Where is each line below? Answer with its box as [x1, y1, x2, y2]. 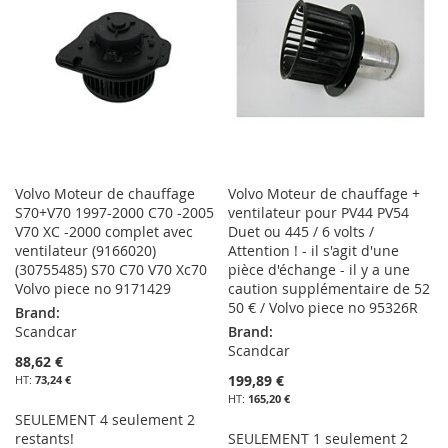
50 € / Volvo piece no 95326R [228, 298, 419, 318]
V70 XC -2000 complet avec [15, 222, 193, 242]
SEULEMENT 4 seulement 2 [15, 410, 195, 430]
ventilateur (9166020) [15, 241, 156, 261]
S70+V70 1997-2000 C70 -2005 [15, 203, 214, 223]
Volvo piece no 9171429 [15, 279, 171, 299]
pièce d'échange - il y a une [228, 260, 411, 280]
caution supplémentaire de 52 [228, 279, 431, 299]
